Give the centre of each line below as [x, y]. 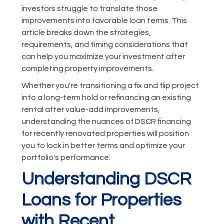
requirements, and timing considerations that [104, 45]
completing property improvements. [87, 69]
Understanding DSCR [106, 179]
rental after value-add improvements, [90, 110]
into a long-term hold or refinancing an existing [106, 98]
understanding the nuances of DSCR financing [106, 122]
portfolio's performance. [66, 158]
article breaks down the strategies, [86, 33]
